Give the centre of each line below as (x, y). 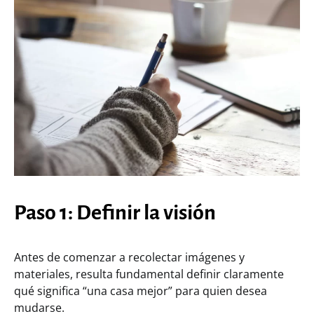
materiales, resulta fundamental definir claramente (149, 274)
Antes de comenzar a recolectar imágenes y (129, 257)
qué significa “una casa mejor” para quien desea (141, 291)
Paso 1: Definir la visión (115, 212)
